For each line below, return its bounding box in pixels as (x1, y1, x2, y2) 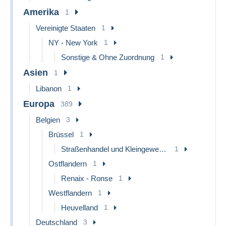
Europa (23, 98, 54, 109)
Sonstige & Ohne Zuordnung (61, 52, 154, 62)
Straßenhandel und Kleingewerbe (159, 144, 166, 153)
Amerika (23, 7, 59, 17)
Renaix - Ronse (61, 174, 112, 183)
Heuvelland (61, 203, 98, 212)
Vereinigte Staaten (36, 23, 95, 32)
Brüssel (48, 130, 74, 139)
